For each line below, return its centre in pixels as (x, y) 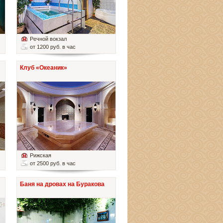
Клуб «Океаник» (44, 68)
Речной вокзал (48, 39)
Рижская (41, 156)
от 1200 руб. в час (53, 47)
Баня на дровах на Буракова (62, 184)
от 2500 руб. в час (53, 164)
